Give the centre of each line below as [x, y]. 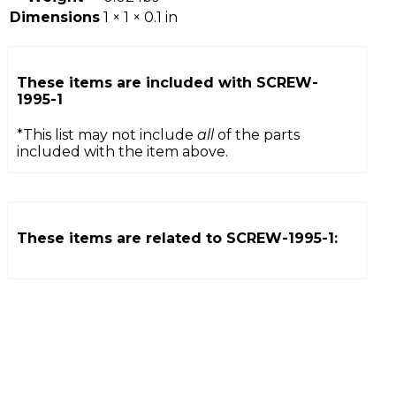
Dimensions [55, 17]
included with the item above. [122, 152]
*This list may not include [107, 135]
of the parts [257, 135]
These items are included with [137, 82]
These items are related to [122, 239]
